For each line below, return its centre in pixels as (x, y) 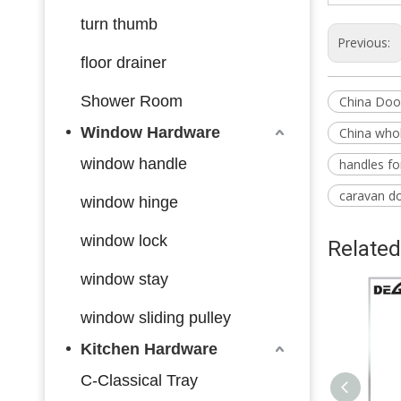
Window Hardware (150, 132)
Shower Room (132, 101)
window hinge (129, 202)
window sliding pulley (156, 317)
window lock (124, 240)
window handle (134, 163)
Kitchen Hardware (149, 349)
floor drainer (124, 62)
